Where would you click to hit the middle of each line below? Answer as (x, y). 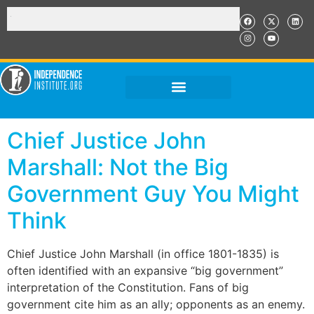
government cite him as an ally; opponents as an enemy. (156, 304)
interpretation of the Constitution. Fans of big (128, 287)
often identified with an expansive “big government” (145, 271)
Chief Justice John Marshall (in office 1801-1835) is (143, 254)
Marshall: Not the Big (118, 167)
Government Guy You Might (153, 194)
